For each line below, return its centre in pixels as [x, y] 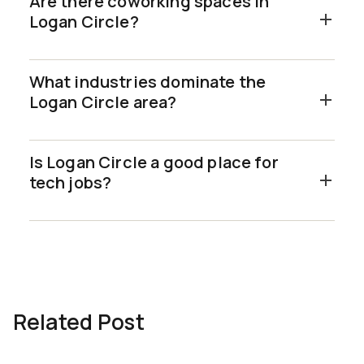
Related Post [78, 321]
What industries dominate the [147, 81]
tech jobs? [70, 182]
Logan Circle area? [103, 102]
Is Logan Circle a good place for [154, 162]
